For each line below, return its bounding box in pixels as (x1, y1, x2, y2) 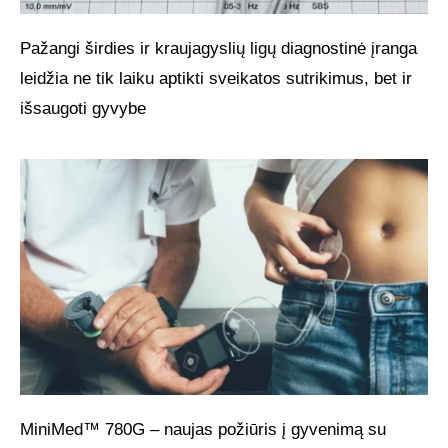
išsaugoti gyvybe (20, 98, 146, 118)
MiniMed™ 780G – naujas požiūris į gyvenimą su (20, 420, 386, 440)
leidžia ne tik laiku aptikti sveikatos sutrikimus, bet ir (20, 68, 412, 88)
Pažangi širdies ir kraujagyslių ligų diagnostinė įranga (20, 38, 417, 58)
